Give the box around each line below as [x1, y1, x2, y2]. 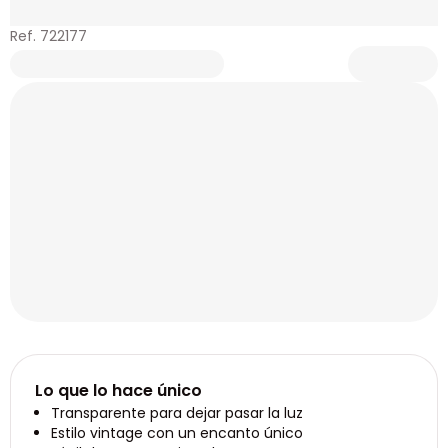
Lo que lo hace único [35, 379, 202, 402]
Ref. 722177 [10, 26, 87, 46]
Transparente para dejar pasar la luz [51, 403, 303, 423]
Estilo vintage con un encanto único [51, 423, 303, 443]
